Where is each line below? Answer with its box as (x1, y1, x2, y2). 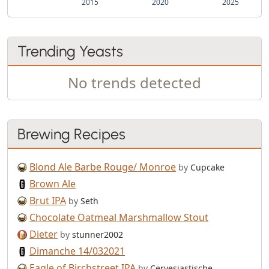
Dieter (29, 227, 58, 241)
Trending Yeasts (17, 41, 123, 60)
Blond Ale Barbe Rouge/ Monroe (29, 160, 176, 174)
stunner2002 (70, 228, 123, 240)
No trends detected (68, 72, 201, 92)
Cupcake (188, 161, 225, 173)
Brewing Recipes (17, 124, 125, 143)
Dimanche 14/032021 (29, 244, 125, 258)
